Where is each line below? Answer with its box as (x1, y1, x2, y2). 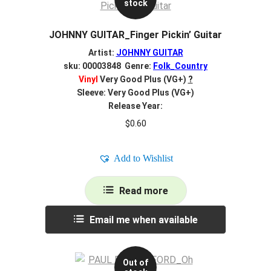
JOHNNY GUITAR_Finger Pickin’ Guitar (49, 29, 222, 41)
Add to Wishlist (113, 152, 173, 163)
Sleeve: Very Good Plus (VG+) (77, 87, 194, 97)
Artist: (88, 47, 116, 57)
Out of (123, 257, 148, 267)
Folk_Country (153, 60, 207, 71)
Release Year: (108, 100, 163, 111)
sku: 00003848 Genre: (64, 60, 153, 71)
